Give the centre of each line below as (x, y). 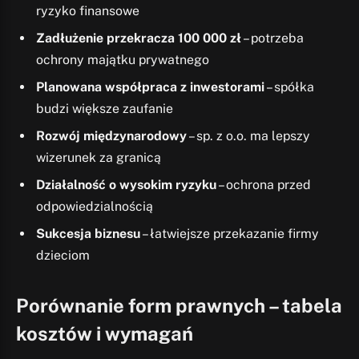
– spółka (289, 87)
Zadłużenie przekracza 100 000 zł (139, 38)
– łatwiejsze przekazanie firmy (230, 233)
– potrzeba (272, 38)
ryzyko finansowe (88, 10)
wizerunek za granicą (99, 157)
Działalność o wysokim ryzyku (126, 184)
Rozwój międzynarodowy (111, 135)
